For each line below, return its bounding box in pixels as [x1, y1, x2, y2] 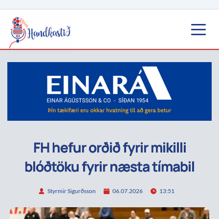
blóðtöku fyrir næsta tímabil [24, 156, 195, 175]
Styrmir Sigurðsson [47, 187, 96, 195]
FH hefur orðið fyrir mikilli [33, 137, 186, 156]
